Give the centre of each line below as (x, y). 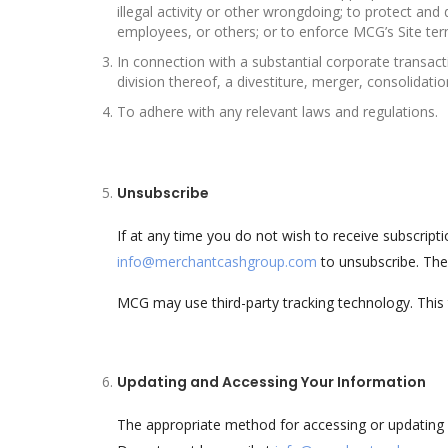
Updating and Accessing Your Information (271, 382)
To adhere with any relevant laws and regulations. (277, 111)
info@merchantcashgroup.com (217, 261)
